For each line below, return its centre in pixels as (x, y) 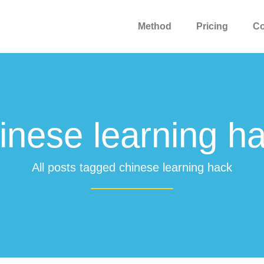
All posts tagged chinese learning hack (132, 167)
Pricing (212, 26)
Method (155, 26)
